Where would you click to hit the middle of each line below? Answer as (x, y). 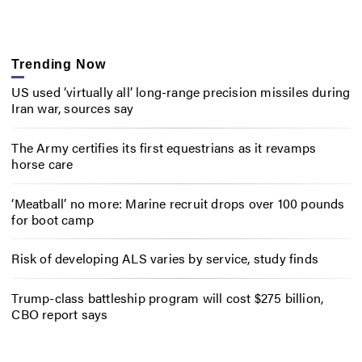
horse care (42, 163)
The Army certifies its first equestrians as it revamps (164, 147)
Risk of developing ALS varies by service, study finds (165, 259)
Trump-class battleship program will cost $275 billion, (168, 298)
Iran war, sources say (73, 107)
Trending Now (59, 64)
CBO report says (60, 314)
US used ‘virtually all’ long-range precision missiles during (181, 91)
